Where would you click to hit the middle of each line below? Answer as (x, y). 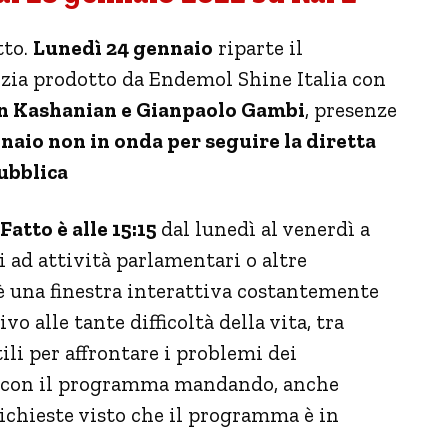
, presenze (351, 109)
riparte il (258, 47)
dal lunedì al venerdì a (265, 228)
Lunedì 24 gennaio (123, 47)
